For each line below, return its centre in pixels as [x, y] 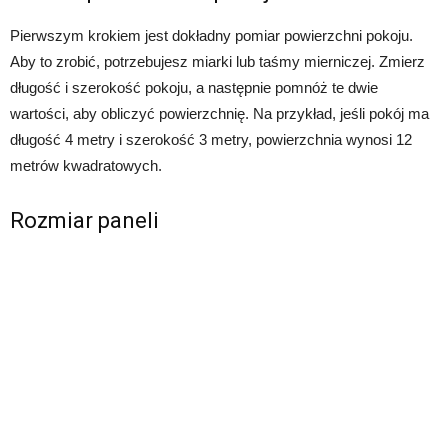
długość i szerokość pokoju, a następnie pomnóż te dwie [194, 88]
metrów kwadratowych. [86, 166]
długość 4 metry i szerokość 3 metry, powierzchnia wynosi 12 [211, 140]
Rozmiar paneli [84, 221]
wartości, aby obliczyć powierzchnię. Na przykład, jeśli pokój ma [219, 114]
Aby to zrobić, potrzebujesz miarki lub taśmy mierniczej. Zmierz [217, 62]
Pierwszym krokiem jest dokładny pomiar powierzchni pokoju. [211, 36]
